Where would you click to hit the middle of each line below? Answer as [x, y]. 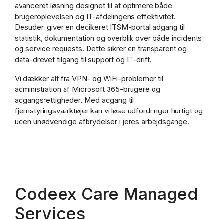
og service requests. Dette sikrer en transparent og [101, 48]
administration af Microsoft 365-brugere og [88, 89]
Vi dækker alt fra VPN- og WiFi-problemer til [89, 78]
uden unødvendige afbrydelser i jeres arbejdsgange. [102, 121]
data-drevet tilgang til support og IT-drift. [83, 59]
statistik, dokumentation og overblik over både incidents [108, 38]
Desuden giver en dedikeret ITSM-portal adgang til [100, 27]
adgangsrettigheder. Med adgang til [74, 100]
